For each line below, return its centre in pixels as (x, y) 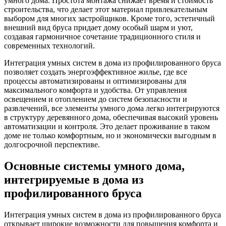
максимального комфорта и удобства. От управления (95, 90)
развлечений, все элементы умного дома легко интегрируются (112, 108)
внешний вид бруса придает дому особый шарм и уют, (98, 27)
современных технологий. (49, 45)
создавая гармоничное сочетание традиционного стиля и (102, 36)
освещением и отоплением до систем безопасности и (96, 99)
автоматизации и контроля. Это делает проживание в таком (107, 126)
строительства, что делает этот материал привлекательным (106, 9)
